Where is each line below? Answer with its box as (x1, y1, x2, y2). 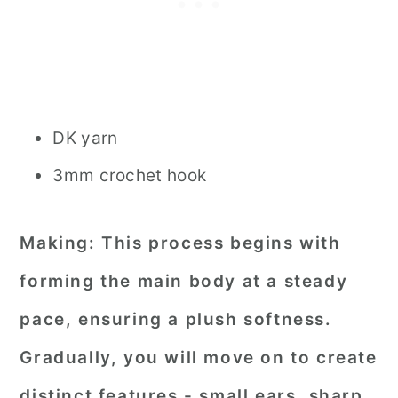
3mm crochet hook (52, 165, 207, 186)
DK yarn (52, 128, 118, 148)
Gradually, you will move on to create (20, 347, 378, 368)
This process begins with (101, 233, 341, 253)
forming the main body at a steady (20, 271, 348, 291)
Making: (20, 233, 102, 253)
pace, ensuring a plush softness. (20, 309, 332, 330)
